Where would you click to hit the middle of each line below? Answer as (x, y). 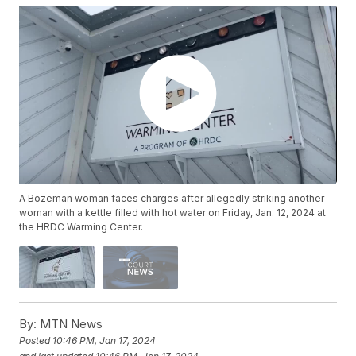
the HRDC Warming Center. (81, 227)
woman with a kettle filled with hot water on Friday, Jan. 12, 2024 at (173, 213)
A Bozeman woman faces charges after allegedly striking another (172, 199)
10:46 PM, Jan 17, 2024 (104, 341)
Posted (36, 341)
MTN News (70, 323)
